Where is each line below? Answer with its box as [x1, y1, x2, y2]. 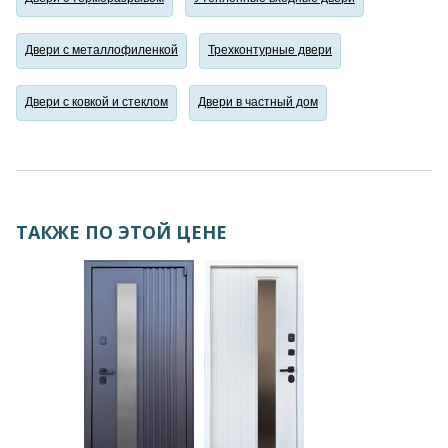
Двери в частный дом [198, 95, 318, 110]
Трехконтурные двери [208, 43, 332, 58]
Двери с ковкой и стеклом [25, 95, 168, 110]
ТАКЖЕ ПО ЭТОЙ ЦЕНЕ [16, 219, 227, 244]
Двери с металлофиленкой [25, 43, 178, 58]
